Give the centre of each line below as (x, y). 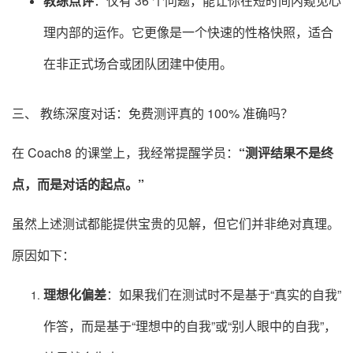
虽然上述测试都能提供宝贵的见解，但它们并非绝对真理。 (176, 224)
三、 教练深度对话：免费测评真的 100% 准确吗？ (152, 113)
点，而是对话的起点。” (78, 184)
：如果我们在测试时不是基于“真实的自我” (224, 295)
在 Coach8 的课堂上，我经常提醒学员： (125, 153)
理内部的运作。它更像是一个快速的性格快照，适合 (188, 32)
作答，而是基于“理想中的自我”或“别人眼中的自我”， (190, 326)
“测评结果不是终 (286, 153)
